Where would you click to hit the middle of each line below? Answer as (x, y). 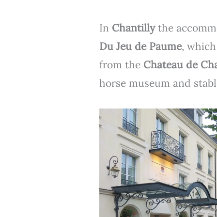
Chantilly (133, 28)
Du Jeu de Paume (140, 46)
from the (121, 64)
